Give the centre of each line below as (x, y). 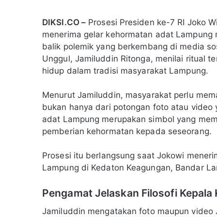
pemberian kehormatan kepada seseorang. (127, 132)
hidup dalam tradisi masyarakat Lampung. (125, 71)
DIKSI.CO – (64, 23)
